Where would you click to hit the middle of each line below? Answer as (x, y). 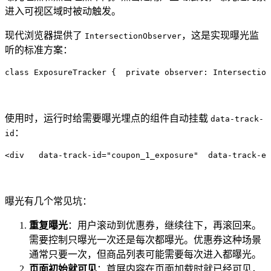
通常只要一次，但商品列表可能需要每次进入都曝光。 (145, 254)
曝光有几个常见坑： (48, 201)
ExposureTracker (68, 72)
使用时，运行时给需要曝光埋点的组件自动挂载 (108, 118)
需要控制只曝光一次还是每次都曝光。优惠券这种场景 (145, 240)
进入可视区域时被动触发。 (63, 11)
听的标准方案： (39, 50)
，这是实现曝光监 (220, 35)
